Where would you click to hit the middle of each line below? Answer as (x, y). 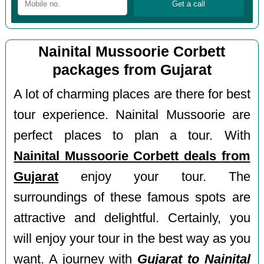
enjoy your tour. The (154, 176)
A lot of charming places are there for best (132, 94)
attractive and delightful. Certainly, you (132, 218)
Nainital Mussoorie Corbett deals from (132, 156)
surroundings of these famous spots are (132, 197)
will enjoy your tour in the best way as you (132, 238)
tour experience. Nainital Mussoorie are (132, 115)
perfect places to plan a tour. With (132, 135)
